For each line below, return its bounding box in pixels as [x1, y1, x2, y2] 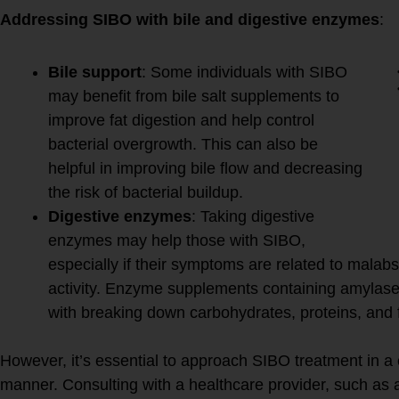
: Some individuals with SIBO [142, 62, 347, 81]
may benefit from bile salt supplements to [48, 86, 339, 105]
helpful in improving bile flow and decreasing [48, 159, 362, 177]
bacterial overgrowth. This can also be [48, 134, 318, 153]
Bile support [48, 62, 142, 81]
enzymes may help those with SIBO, [48, 231, 305, 249]
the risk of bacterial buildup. [48, 183, 243, 201]
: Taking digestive [191, 207, 314, 225]
